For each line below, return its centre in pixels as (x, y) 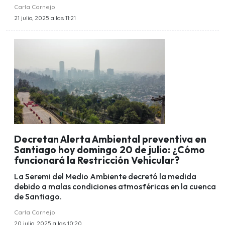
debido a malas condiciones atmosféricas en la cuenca (115, 187)
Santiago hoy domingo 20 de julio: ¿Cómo (109, 149)
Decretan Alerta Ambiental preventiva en (110, 139)
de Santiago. (38, 197)
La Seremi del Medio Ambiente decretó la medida (105, 177)
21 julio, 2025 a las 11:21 (45, 18)
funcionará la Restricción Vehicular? (97, 160)
